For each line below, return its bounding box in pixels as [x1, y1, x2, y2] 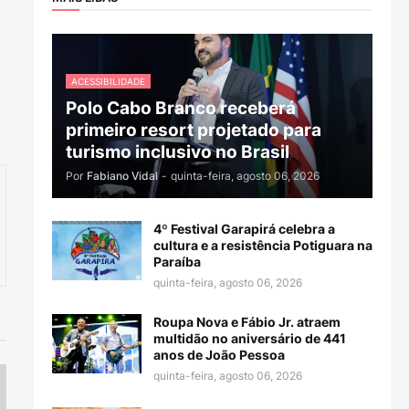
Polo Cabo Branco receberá [65, 98, 296, 120]
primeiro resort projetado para [65, 120, 321, 142]
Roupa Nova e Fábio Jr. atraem [152, 314, 341, 330]
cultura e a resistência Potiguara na [152, 237, 372, 254]
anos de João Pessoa [152, 347, 285, 363]
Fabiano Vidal [86, 169, 158, 184]
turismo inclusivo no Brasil [65, 142, 289, 163]
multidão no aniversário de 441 [152, 330, 346, 347]
